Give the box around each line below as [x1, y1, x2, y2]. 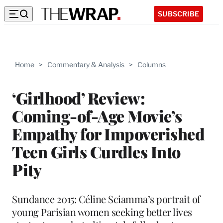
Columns [137, 60, 166, 69]
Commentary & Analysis [47, 60, 124, 69]
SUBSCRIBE [158, 9, 199, 18]
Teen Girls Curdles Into [12, 140, 181, 162]
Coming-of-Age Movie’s [12, 105, 182, 126]
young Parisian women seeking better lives [12, 205, 192, 219]
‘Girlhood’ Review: [12, 87, 145, 109]
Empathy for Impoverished [12, 122, 204, 144]
